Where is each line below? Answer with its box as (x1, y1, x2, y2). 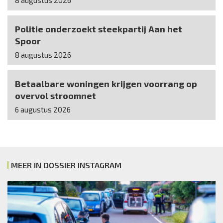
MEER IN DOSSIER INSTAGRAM (11, 160, 121, 170)
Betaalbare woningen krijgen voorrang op (15, 78, 197, 90)
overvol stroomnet (15, 90, 96, 102)
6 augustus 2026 (15, 105, 71, 114)
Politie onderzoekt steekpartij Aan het (15, 23, 182, 35)
